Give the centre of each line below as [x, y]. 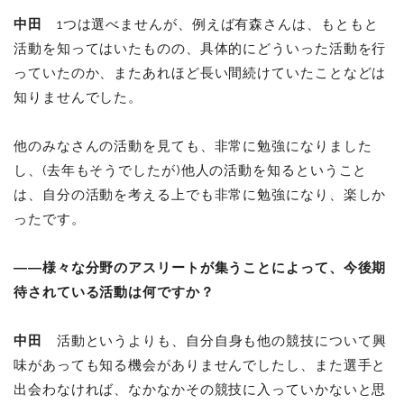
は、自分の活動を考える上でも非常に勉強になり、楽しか [200, 194]
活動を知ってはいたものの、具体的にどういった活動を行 [200, 48]
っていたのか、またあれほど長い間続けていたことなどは [200, 73]
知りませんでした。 [78, 97]
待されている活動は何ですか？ [121, 292]
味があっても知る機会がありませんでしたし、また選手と [200, 365]
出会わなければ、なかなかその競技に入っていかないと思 [200, 389]
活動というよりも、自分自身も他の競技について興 [214, 340]
